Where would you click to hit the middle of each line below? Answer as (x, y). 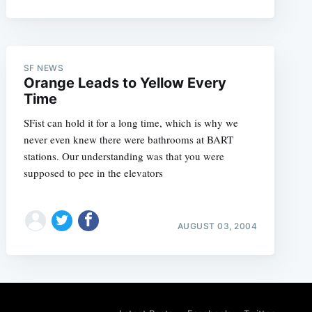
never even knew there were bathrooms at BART (128, 139)
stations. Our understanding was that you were (124, 156)
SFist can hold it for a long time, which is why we (131, 123)
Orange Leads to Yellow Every (125, 83)
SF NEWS (44, 68)
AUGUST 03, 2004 (217, 226)
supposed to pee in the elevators (93, 173)
